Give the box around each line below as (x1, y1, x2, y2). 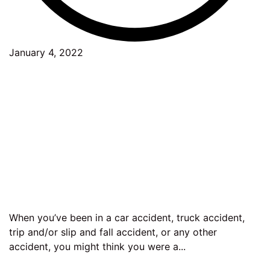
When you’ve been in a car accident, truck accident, (9, 212, 245, 224)
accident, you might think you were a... (9, 240, 186, 253)
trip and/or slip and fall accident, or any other (9, 226, 217, 239)
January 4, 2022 (9, 46, 83, 59)
